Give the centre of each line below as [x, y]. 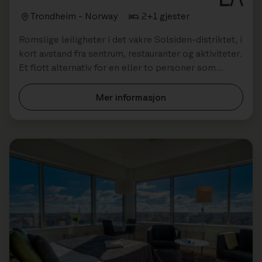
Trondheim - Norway [74, 16]
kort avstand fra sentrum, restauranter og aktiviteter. [130, 54]
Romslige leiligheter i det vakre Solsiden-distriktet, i [130, 39]
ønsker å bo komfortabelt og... [84, 82]
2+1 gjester [166, 16]
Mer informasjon [131, 97]
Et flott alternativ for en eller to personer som [117, 68]
